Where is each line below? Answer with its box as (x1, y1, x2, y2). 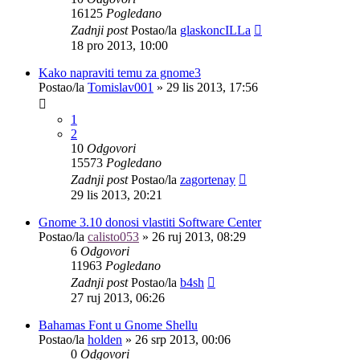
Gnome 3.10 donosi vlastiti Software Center (39, 215, 261, 229)
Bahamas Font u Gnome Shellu (39, 317, 198, 332)
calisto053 (88, 229, 139, 243)
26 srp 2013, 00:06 (135, 332, 231, 346)
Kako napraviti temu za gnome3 (39, 65, 201, 80)
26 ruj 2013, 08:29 (152, 229, 246, 243)
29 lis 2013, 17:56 (166, 80, 258, 94)
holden (88, 332, 122, 346)
